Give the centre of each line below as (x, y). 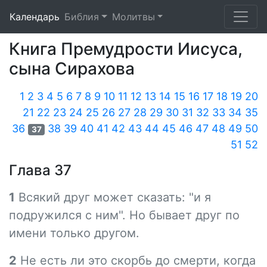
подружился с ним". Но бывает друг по (124, 215)
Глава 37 (40, 170)
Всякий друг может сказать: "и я (113, 197)
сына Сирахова (72, 69)
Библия (82, 17)
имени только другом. (74, 233)
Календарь (35, 17)
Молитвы (133, 17)
